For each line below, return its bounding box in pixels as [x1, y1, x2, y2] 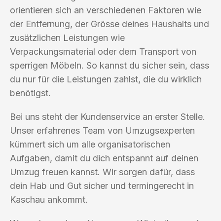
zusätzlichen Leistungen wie [10, 32, 125, 43]
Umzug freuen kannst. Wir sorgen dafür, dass [10, 166, 195, 177]
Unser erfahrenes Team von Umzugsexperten [10, 125, 195, 136]
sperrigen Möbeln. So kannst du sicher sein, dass [10, 60, 209, 71]
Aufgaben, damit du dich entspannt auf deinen [10, 152, 198, 163]
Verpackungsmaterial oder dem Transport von [10, 46, 196, 57]
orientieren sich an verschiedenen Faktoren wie [10, 4, 201, 15]
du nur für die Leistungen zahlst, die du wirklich [10, 74, 202, 84]
